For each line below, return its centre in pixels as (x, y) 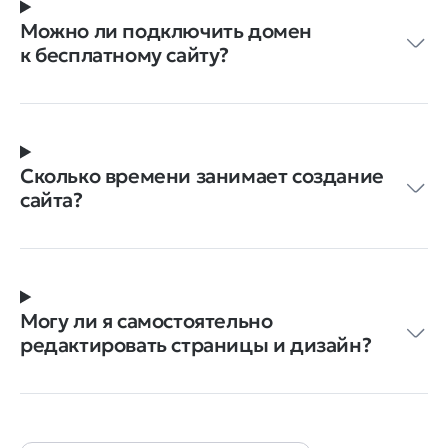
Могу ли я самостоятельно (146, 320)
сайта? (51, 199)
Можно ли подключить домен (166, 30)
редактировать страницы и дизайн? (196, 344)
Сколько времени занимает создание (202, 175)
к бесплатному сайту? (125, 54)
